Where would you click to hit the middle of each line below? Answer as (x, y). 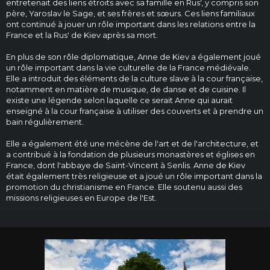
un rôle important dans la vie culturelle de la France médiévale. (128, 67)
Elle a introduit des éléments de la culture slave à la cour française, (134, 78)
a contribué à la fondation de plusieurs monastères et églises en (130, 154)
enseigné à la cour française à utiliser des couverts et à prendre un (135, 111)
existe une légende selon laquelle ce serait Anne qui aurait (119, 100)
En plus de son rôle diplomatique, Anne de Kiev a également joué (133, 57)
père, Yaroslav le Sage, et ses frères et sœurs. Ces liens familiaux (130, 13)
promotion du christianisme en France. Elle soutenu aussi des (124, 187)
